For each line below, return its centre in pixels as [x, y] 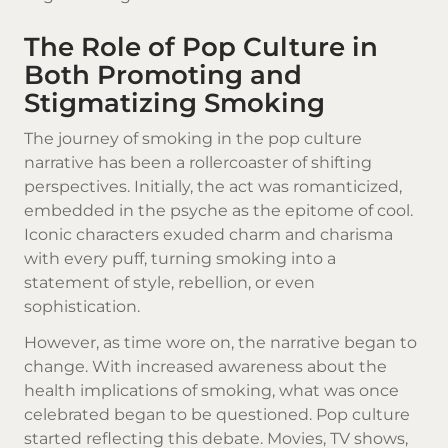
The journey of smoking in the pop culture [193, 138]
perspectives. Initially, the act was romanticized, [213, 186]
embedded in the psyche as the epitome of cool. [218, 210]
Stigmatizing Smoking [174, 102]
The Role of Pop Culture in [201, 46]
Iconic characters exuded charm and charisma [208, 234]
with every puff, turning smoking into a [180, 258]
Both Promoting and [163, 74]
